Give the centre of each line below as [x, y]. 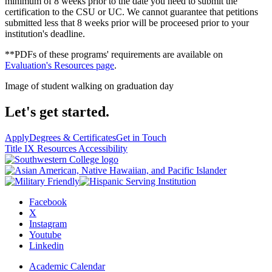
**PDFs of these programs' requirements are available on [114, 55]
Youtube [45, 235]
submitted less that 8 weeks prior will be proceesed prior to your [127, 23]
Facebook [48, 202]
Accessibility [103, 149]
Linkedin [46, 246]
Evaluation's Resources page [59, 66]
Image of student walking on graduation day [89, 86]
